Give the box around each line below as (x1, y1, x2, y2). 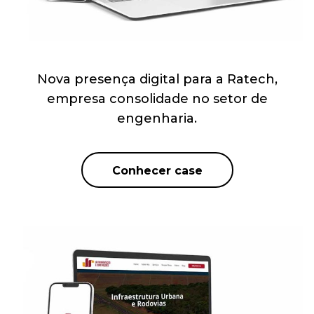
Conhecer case (111, 164, 203, 178)
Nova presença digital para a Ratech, (36, 71, 278, 87)
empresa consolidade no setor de (46, 90, 268, 107)
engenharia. (117, 110, 197, 126)
